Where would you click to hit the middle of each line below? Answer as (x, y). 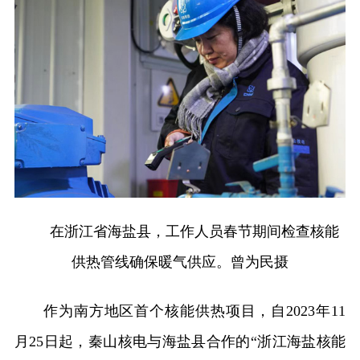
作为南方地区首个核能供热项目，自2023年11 (194, 311)
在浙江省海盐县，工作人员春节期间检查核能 (194, 231)
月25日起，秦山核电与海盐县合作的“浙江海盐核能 (180, 341)
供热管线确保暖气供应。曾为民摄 (180, 262)
